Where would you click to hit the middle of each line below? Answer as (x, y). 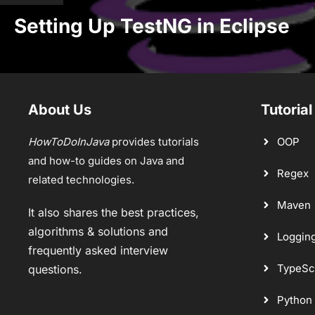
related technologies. (81, 179)
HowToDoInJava (69, 141)
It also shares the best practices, (114, 212)
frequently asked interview (98, 250)
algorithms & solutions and (98, 231)
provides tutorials (154, 141)
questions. (55, 269)
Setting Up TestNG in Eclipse (152, 26)
